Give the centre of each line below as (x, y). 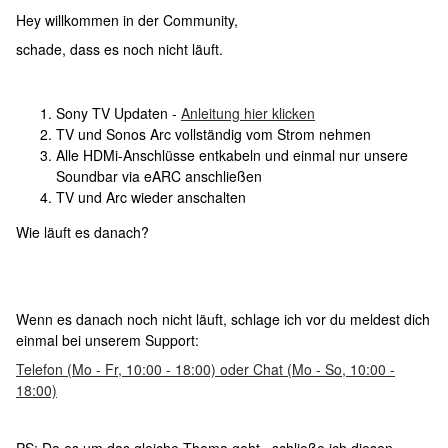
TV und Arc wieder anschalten (151, 197)
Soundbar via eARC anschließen (159, 176)
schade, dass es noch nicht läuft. (119, 49)
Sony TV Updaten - (118, 113)
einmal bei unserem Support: (109, 340)
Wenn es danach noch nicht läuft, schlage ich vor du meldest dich (223, 319)
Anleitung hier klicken (248, 113)
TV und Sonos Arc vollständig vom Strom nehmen (213, 134)
